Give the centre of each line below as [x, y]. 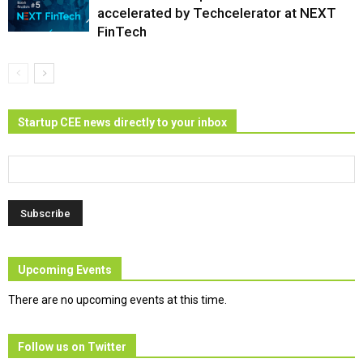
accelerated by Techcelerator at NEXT [217, 13]
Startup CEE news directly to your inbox [122, 123]
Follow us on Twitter [72, 347]
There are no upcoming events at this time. [117, 300]
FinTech [122, 32]
